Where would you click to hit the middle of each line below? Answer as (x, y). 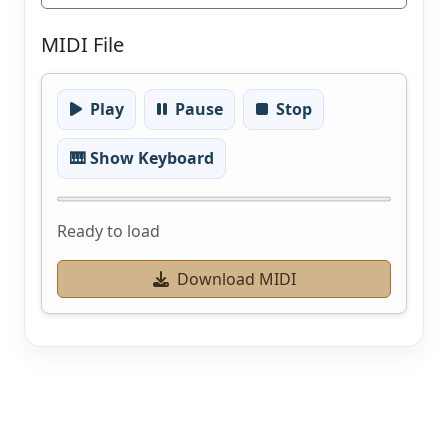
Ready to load (108, 231)
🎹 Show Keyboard (141, 157)
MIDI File (82, 44)
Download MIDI (236, 279)
